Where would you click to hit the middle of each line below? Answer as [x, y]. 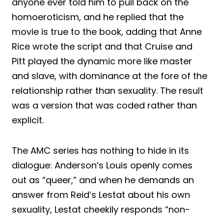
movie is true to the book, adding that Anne [107, 32]
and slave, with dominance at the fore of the [110, 76]
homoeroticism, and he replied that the [98, 17]
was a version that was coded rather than [104, 106]
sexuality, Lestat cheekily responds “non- [101, 210]
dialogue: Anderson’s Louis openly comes [102, 165]
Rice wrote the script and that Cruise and [102, 47]
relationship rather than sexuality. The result [108, 91]
